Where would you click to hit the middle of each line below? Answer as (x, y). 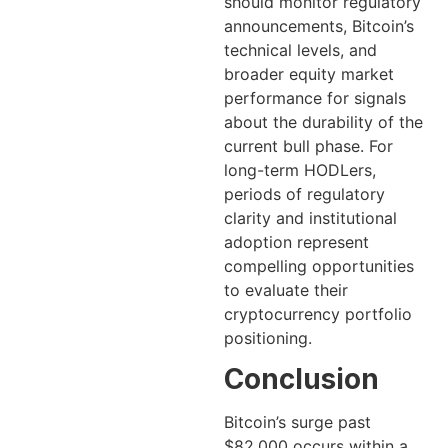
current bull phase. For (308, 145)
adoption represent (296, 241)
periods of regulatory (304, 193)
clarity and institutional (310, 217)
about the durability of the (323, 121)
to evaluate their (286, 289)
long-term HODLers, (300, 169)
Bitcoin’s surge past (297, 422)
